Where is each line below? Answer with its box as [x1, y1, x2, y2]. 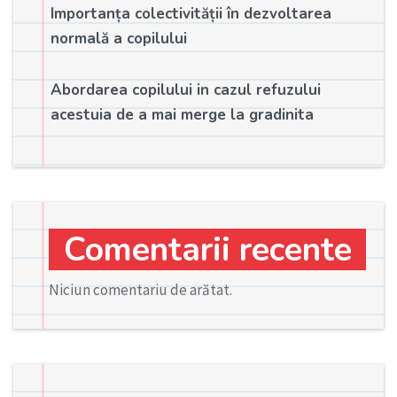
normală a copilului [50, 27, 187, 49]
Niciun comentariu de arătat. [49, 279, 232, 300]
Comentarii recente [63, 226, 352, 272]
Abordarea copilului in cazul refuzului [50, 79, 321, 100]
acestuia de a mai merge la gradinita [50, 104, 314, 125]
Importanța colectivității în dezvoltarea [50, 3, 331, 24]
